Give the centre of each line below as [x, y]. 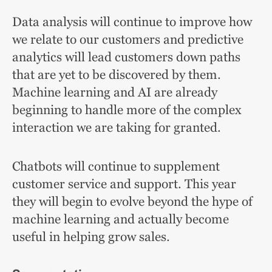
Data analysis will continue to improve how [132, 22]
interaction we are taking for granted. [117, 127]
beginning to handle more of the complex [127, 110]
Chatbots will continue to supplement [116, 166]
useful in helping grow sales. [91, 236]
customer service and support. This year [124, 184]
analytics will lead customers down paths [126, 57]
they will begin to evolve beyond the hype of [132, 201]
